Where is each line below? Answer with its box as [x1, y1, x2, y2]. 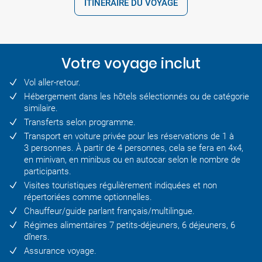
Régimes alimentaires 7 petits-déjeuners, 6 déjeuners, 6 [24, 220, 235, 231]
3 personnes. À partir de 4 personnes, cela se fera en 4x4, [24, 143, 243, 154]
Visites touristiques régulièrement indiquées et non [24, 180, 217, 191]
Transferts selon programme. [24, 117, 136, 128]
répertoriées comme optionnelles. [24, 192, 152, 203]
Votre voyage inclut [61, 54, 201, 74]
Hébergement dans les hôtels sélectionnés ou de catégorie [24, 91, 249, 102]
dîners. [24, 232, 50, 243]
